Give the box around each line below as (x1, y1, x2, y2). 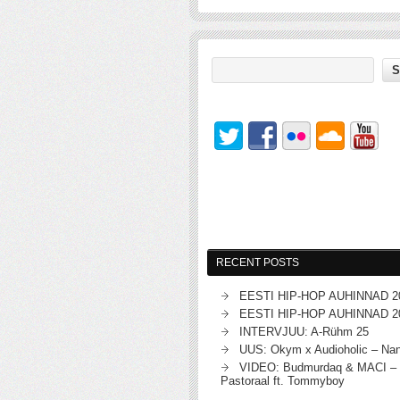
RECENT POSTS (216, 256, 299, 269)
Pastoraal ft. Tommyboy (221, 374, 345, 387)
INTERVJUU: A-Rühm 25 (239, 325, 369, 338)
